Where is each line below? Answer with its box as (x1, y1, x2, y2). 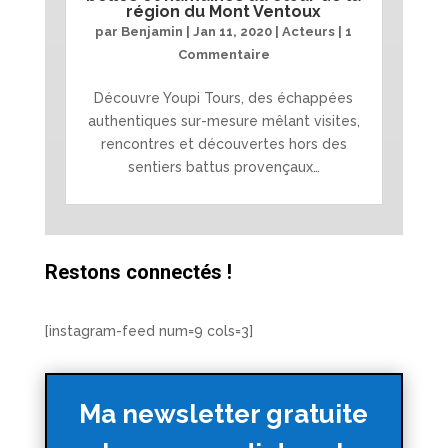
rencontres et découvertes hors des (100, 135, 347, 152)
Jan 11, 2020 (193, 23, 273, 39)
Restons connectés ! (44, 259, 232, 284)
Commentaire (177, 46, 270, 62)
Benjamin (121, 23, 184, 39)
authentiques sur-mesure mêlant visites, (87, 112, 360, 129)
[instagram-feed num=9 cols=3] (44, 322, 253, 339)
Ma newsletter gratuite (79, 398, 369, 429)
